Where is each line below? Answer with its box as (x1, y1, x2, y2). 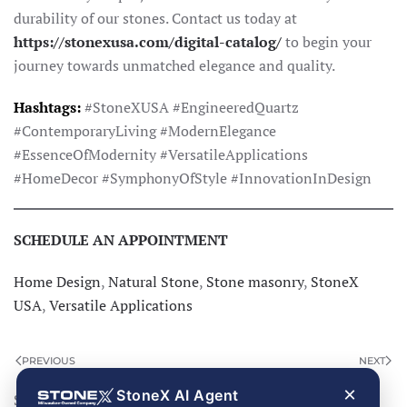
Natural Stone (108, 271, 199, 292)
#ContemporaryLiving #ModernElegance (14, 120, 276, 141)
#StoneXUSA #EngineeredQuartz (84, 96, 299, 117)
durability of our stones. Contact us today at (14, 7, 297, 28)
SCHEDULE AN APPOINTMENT (14, 229, 228, 250)
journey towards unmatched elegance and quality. (14, 55, 335, 75)
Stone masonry (206, 271, 303, 292)
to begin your (285, 31, 372, 52)
